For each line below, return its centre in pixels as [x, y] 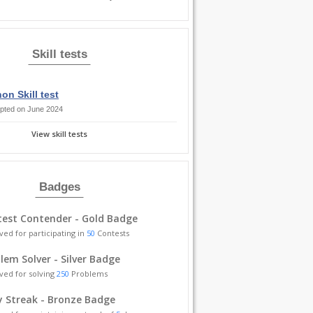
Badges [59, 187]
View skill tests [59, 134]
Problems [88, 274]
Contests [112, 233]
